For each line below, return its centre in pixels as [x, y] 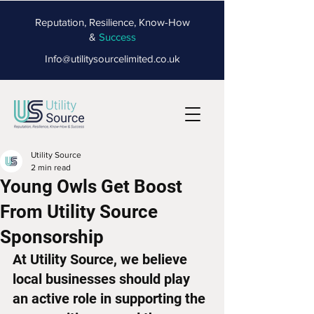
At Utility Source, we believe [102, 259]
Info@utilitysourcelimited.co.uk [112, 59]
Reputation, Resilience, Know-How [112, 22]
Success [117, 37]
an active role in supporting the [111, 299]
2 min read [51, 168]
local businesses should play [103, 279]
